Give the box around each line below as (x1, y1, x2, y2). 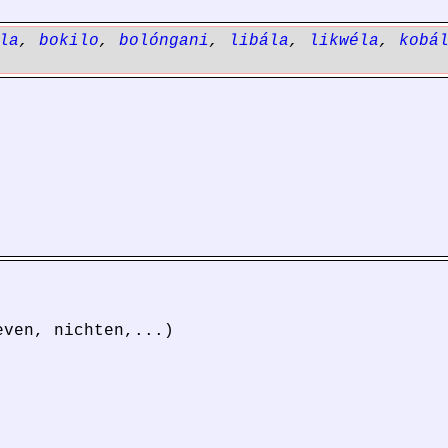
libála (229, 32, 289, 50)
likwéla (309, 32, 379, 50)
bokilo (39, 32, 99, 50)
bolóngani (119, 32, 209, 50)
